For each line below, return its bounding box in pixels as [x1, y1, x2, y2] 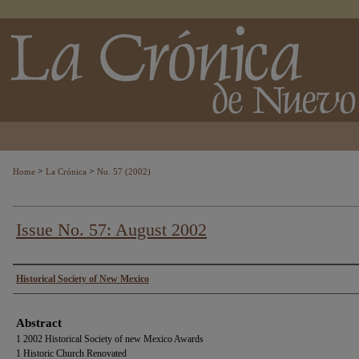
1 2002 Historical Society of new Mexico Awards [16, 333, 204, 345]
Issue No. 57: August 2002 [16, 220, 207, 240]
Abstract [16, 317, 62, 329]
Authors [13, 270, 65, 288]
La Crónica [46, 167, 87, 176]
